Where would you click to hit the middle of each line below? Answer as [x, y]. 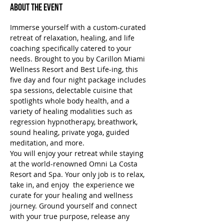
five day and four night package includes [79, 80]
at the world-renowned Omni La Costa [75, 164]
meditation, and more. [47, 143]
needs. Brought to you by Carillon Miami [78, 59]
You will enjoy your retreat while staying [78, 153]
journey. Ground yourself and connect [74, 206]
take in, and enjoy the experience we [73, 185]
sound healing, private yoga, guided [71, 132]
